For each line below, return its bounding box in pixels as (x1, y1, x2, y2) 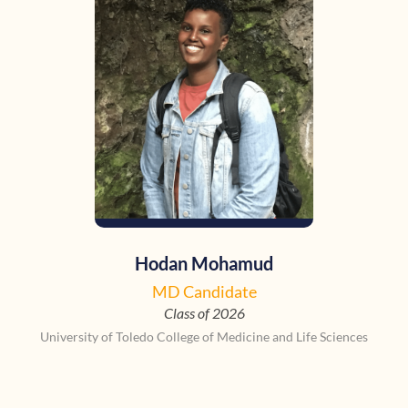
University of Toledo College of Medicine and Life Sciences (40, 329, 368, 345)
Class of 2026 (163, 304, 245, 322)
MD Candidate (151, 281, 257, 302)
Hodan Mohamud (135, 252, 273, 275)
